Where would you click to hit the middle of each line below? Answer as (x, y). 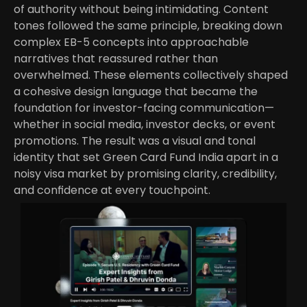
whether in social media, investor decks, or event (145, 124)
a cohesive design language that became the (136, 91)
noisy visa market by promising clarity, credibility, (145, 174)
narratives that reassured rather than (116, 59)
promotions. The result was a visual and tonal (135, 141)
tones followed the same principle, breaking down (148, 26)
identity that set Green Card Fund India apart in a (146, 157)
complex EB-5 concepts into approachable (131, 42)
